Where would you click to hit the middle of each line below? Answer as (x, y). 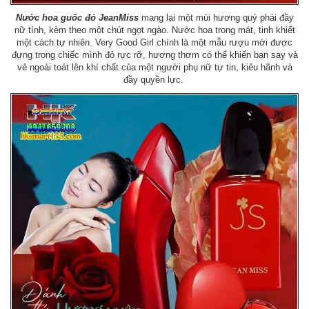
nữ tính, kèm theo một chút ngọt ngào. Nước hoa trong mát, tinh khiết (154, 30)
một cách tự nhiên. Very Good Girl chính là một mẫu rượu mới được (154, 42)
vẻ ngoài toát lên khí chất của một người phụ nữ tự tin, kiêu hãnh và (154, 67)
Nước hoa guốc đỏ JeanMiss (77, 17)
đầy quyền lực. (154, 79)
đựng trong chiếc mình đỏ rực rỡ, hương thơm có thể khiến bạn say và (154, 54)
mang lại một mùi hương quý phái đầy (216, 17)
